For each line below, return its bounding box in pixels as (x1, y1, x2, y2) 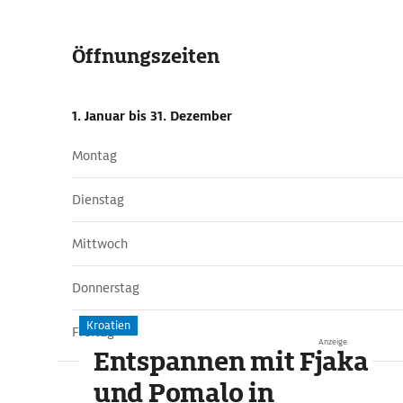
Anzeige (318, 336, 348, 347)
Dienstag (72, 192, 124, 208)
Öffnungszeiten (72, 43, 219, 69)
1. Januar (72, 108, 129, 124)
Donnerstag (72, 280, 139, 296)
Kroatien (86, 318, 130, 333)
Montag (72, 148, 117, 164)
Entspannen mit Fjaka (94, 345, 369, 379)
